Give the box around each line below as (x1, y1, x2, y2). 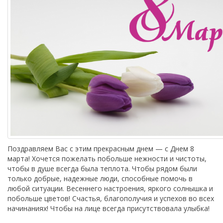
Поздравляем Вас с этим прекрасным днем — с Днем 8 (7, 144, 194, 153)
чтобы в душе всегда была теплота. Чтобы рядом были (7, 164, 197, 173)
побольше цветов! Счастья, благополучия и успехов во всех (7, 194, 214, 203)
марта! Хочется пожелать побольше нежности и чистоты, (7, 154, 207, 163)
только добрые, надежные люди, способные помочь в (7, 174, 193, 183)
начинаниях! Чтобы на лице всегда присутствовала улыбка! (7, 204, 210, 213)
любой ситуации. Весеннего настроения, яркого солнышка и (7, 184, 213, 193)
